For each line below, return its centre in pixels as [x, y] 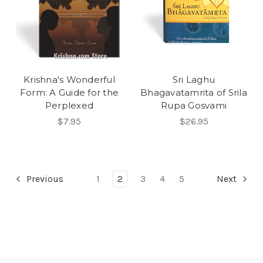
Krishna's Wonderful [69, 79]
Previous [44, 178]
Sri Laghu [194, 79]
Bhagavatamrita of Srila [194, 92]
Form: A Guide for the [69, 92]
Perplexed [69, 105]
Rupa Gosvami [194, 105]
